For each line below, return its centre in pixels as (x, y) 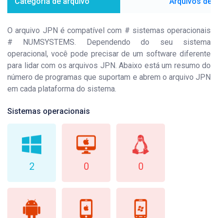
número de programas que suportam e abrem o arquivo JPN (109, 77)
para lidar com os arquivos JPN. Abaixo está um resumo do (109, 65)
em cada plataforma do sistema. (62, 89)
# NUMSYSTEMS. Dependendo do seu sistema (109, 42)
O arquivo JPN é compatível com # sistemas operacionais (109, 30)
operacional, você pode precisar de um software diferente (109, 54)
